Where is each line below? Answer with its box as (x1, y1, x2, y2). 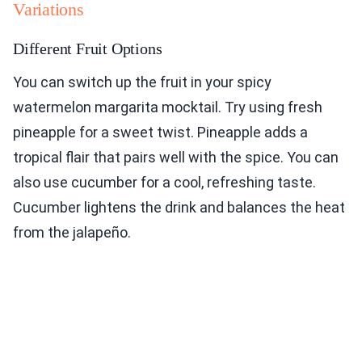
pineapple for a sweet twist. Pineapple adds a (13, 124, 308, 141)
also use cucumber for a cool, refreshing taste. (13, 174, 316, 192)
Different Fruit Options (13, 40, 162, 58)
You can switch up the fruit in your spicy (13, 74, 271, 91)
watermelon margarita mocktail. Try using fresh (13, 99, 322, 116)
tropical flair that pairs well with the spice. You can (13, 149, 339, 166)
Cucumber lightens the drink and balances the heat (13, 199, 345, 217)
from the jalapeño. (13, 224, 131, 242)
